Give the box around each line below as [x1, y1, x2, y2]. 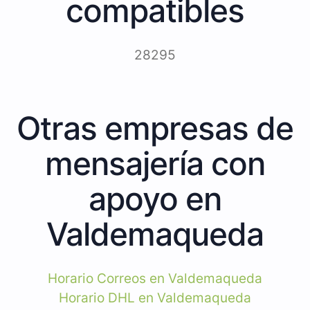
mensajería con [45, 143, 265, 183]
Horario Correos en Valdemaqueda [48, 270, 262, 286]
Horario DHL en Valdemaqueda [59, 289, 251, 306]
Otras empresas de [17, 108, 293, 147]
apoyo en [89, 179, 221, 218]
